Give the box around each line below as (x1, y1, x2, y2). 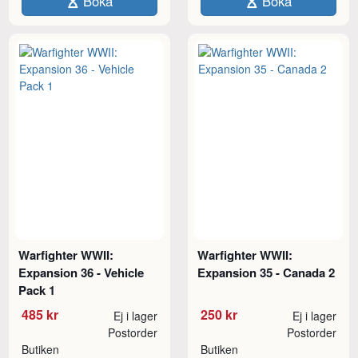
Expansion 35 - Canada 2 (197, 264, 336, 282)
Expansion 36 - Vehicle (18, 264, 145, 282)
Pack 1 (18, 281, 56, 300)
